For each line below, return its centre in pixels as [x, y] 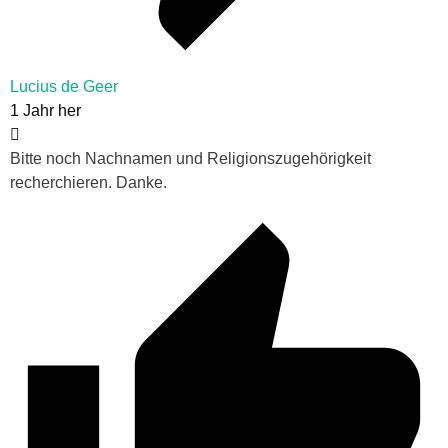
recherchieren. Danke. [88, 183]
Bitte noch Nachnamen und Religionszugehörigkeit [190, 159]
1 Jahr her [45, 111]
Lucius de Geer [64, 87]
